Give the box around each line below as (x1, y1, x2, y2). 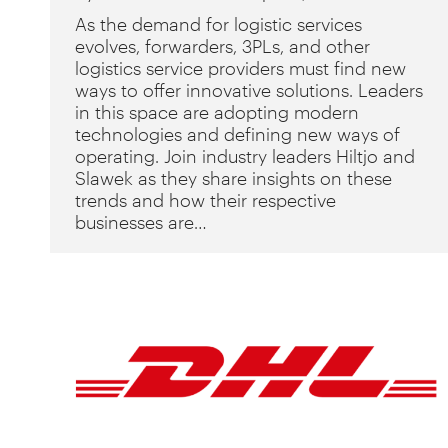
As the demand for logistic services (75, 13, 362, 35)
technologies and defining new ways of (75, 123, 400, 145)
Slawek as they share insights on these (75, 167, 392, 189)
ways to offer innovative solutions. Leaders (75, 79, 423, 101)
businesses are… (75, 211, 207, 233)
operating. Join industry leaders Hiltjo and (75, 145, 415, 167)
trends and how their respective (75, 189, 336, 211)
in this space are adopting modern (75, 101, 359, 123)
